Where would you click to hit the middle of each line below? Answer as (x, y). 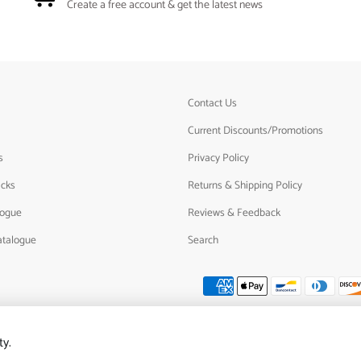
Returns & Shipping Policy (245, 186)
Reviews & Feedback (234, 213)
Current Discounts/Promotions (255, 131)
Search (203, 241)
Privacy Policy (218, 158)
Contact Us (212, 104)
